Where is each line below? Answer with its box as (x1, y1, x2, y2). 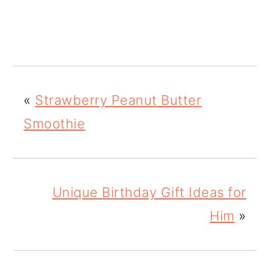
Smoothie (24, 116, 86, 132)
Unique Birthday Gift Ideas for (52, 184, 246, 201)
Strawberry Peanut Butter (35, 92, 202, 108)
